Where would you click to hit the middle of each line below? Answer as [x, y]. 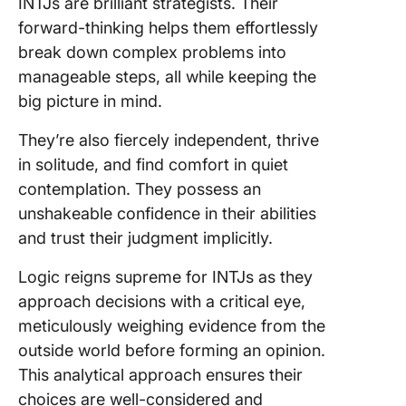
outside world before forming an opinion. [172, 350]
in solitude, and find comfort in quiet [153, 164]
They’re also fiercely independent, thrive [169, 140]
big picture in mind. [90, 101]
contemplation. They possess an [140, 189]
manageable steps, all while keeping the [167, 77]
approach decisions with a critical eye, [162, 301]
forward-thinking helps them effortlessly [168, 28]
